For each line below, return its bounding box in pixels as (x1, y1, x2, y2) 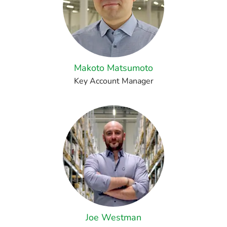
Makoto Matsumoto (74, 62, 153, 74)
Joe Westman (86, 211, 141, 223)
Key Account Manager (73, 75, 154, 87)
